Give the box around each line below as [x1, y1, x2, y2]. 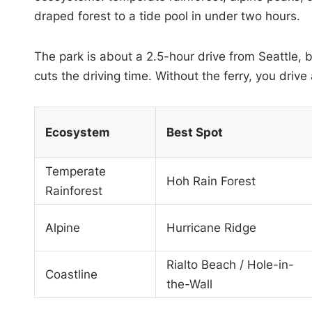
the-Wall [166, 276, 212, 291]
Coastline [45, 267, 97, 281]
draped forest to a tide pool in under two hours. [33, 8, 300, 23]
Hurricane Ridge [166, 220, 256, 235]
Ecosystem [45, 125, 110, 139]
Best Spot [166, 125, 223, 139]
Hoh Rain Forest [166, 173, 256, 188]
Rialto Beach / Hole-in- [166, 257, 294, 272]
